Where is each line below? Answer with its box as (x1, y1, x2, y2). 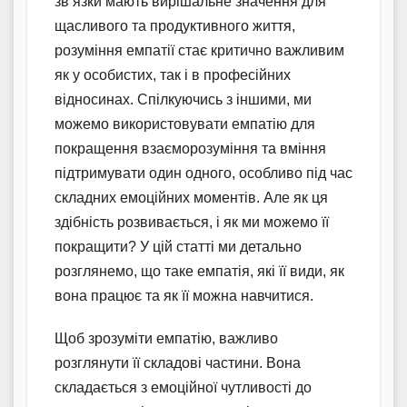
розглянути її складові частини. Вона (55, 354, 301, 371)
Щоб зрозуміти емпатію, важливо (55, 330, 278, 346)
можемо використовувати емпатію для (55, 115, 315, 132)
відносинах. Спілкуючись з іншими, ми (55, 91, 312, 107)
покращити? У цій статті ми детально (55, 238, 302, 254)
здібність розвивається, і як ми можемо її (55, 213, 329, 230)
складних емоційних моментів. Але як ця (55, 189, 328, 205)
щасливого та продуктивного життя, (55, 17, 295, 34)
